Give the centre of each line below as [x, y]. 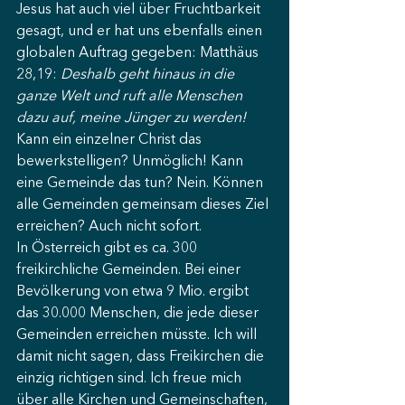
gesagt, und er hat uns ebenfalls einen [141, 32]
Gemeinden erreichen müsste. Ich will [138, 335]
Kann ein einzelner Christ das [111, 140]
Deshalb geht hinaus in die [149, 75]
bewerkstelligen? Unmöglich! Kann [132, 162]
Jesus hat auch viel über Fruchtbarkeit [140, 10]
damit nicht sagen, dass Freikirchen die [142, 357]
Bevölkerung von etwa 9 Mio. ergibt [134, 292]
